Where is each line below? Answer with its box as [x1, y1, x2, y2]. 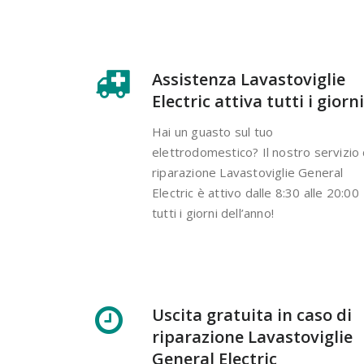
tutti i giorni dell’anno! [152, 204, 274, 221]
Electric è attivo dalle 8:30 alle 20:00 [152, 184, 359, 201]
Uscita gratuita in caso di [152, 303, 352, 326]
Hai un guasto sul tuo [152, 123, 274, 140]
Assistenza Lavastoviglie [152, 67, 345, 90]
